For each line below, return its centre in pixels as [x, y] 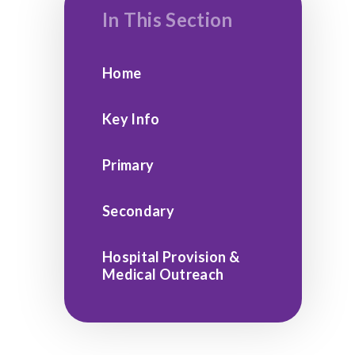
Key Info [131, 119]
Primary [128, 165]
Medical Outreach [163, 274]
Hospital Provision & [171, 257]
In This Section [167, 19]
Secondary [138, 211]
